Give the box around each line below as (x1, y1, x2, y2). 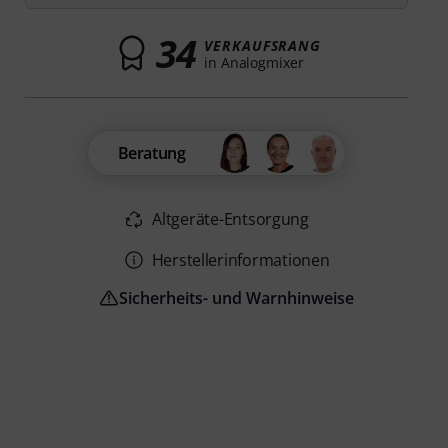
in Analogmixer (204, 52, 304, 72)
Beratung (117, 142, 186, 165)
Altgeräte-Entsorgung (152, 208, 309, 231)
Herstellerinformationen (151, 249, 330, 272)
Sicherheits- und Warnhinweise (119, 287, 355, 310)
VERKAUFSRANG (204, 35, 322, 55)
